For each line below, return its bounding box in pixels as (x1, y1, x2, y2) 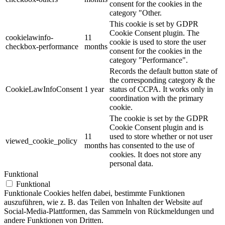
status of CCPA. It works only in (109, 84, 213, 93)
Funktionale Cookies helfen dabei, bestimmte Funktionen (4, 188, 185, 197)
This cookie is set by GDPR (109, 19, 198, 28)
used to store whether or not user (109, 132, 212, 141)
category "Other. (109, 8, 162, 17)
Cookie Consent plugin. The (109, 28, 199, 37)
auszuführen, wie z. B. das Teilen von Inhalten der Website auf (4, 197, 202, 206)
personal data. (109, 159, 153, 168)
